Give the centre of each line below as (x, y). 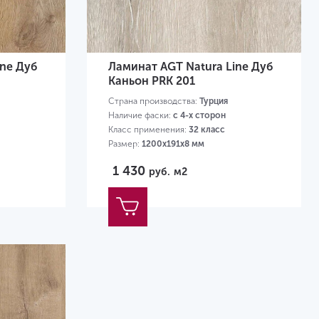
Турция (213, 101)
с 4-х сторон (199, 116)
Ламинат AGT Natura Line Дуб (190, 67)
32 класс (206, 130)
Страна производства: (153, 101)
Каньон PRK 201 (151, 81)
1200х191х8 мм (173, 144)
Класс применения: (148, 130)
